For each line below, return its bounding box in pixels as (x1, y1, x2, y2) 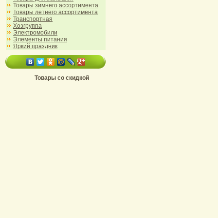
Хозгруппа (13, 22, 42, 29)
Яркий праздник (13, 43, 57, 50)
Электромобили (13, 29, 57, 36)
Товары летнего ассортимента (13, 9, 98, 16)
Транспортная (13, 16, 53, 22)
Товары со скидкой (35, 74, 89, 81)
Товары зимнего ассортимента (13, 2, 98, 9)
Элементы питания (13, 36, 67, 43)
